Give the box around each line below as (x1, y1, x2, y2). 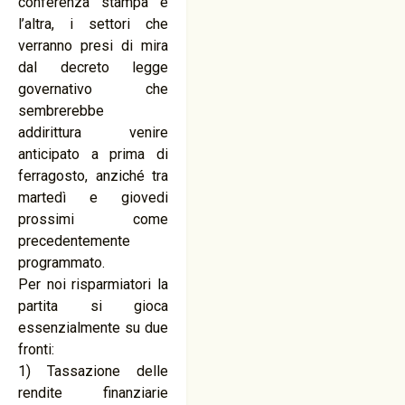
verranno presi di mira (18, 37, 169, 54)
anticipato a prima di (18, 146, 169, 163)
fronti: (18, 341, 54, 358)
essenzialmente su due (18, 319, 169, 336)
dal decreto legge (18, 59, 169, 76)
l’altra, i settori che (18, 15, 169, 33)
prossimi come (18, 211, 169, 228)
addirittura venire (18, 124, 169, 141)
